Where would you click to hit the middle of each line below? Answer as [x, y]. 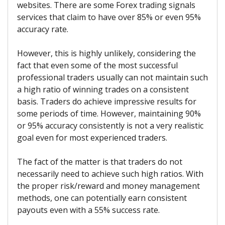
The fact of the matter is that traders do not [100, 161]
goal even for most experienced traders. [92, 137]
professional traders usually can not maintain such [113, 77]
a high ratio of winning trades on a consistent [103, 89]
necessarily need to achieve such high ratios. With [110, 174]
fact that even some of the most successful [97, 65]
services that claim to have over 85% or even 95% [109, 17]
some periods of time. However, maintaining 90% [109, 113]
